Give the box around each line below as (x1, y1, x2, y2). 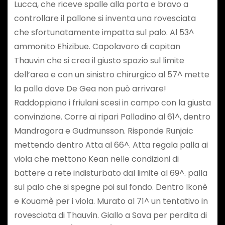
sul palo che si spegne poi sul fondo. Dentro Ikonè (14, 181, 207, 193)
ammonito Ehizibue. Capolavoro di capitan (14, 41, 180, 53)
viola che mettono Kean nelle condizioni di (14, 153, 179, 165)
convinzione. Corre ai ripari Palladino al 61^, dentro (14, 111, 210, 123)
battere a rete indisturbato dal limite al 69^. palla (14, 167, 207, 179)
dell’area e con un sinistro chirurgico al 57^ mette (14, 69, 209, 81)
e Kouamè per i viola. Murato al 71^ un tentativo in (14, 195, 208, 207)
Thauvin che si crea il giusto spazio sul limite (14, 55, 184, 67)
